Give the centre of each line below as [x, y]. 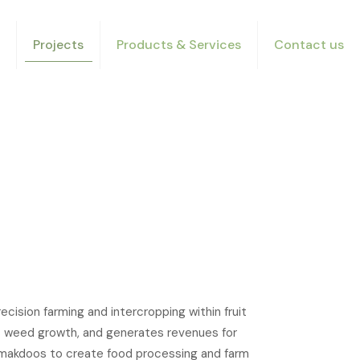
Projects [58, 45]
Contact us [309, 45]
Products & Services [179, 45]
